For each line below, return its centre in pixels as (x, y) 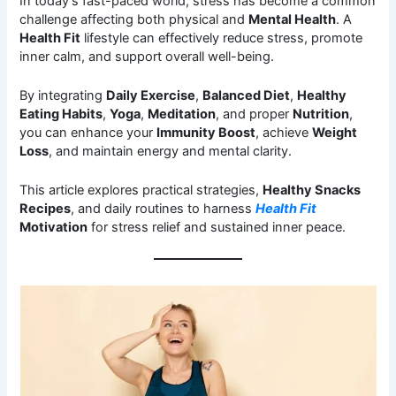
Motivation (54, 228)
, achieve (284, 132)
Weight (335, 132)
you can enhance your (88, 132)
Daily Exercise (151, 95)
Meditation (182, 114)
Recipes (46, 209)
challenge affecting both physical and (134, 19)
